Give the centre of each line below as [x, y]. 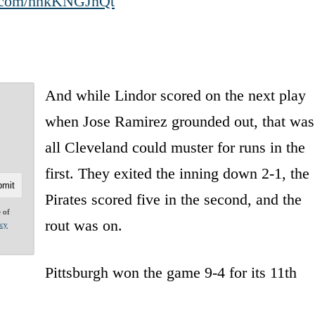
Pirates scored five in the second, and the [173, 199]
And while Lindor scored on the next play [175, 95]
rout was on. [83, 225]
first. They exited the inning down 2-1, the [177, 173]
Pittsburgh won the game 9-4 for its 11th [171, 272]
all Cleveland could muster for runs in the [175, 147]
